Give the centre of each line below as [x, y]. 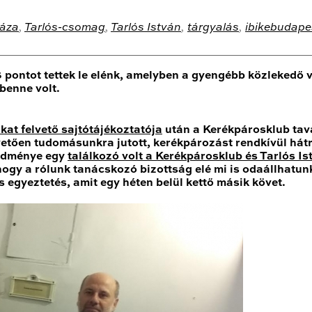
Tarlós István [146, 28]
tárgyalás [213, 28]
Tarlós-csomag [65, 28]
